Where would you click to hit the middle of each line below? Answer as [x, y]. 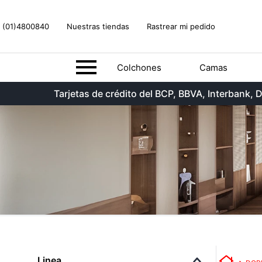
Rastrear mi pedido [181, 26]
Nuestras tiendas [98, 26]
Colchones [139, 67]
